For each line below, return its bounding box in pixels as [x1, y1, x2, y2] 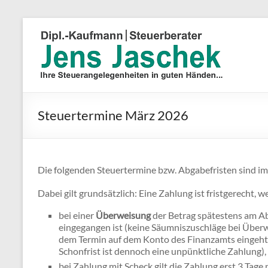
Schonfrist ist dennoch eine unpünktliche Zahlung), [59, 245, 266, 257]
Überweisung [96, 209, 151, 221]
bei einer [59, 209, 96, 221]
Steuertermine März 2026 [38, 106, 188, 123]
